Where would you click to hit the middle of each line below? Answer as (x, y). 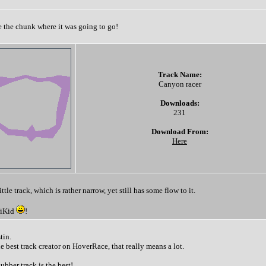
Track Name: (180, 75)
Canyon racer (180, 84)
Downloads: (180, 103)
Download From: (180, 132)
